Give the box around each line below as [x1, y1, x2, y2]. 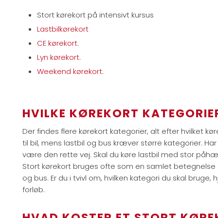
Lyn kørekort [37, 52, 80, 62]
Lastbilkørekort [37, 23, 89, 34]
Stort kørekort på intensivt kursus [37, 9, 154, 20]
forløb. [22, 184, 45, 195]
